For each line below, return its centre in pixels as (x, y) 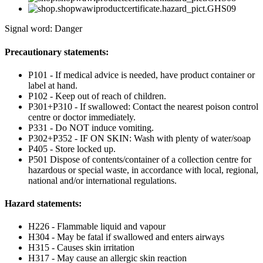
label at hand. (53, 85)
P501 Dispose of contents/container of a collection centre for (140, 159)
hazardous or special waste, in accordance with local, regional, (143, 170)
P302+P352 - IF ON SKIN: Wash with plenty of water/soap (139, 138)
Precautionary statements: (57, 52)
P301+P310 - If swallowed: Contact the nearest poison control (143, 106)
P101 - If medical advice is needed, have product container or (141, 75)
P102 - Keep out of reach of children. (97, 96)
